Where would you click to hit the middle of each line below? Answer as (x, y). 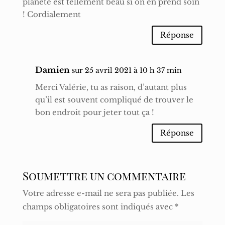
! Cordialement (51, 14)
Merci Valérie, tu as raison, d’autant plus (111, 87)
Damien (52, 70)
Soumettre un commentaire (104, 176)
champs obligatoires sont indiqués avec (98, 206)
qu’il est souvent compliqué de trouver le (114, 99)
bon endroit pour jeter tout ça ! (94, 112)
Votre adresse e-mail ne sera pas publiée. (100, 193)
